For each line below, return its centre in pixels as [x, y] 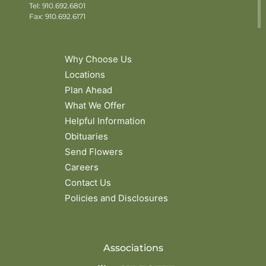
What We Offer [95, 106]
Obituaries [86, 137]
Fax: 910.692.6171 [57, 17]
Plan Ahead [88, 90]
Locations [85, 75]
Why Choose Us [98, 59]
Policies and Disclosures [116, 198]
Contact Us [88, 183]
